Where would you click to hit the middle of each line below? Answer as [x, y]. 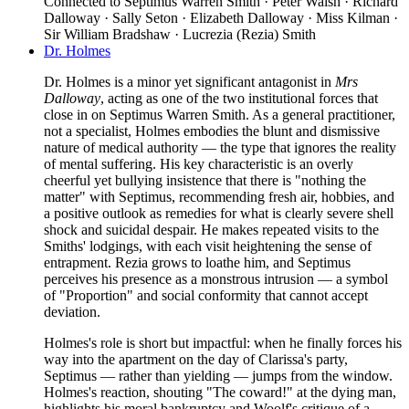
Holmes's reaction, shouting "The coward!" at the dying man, [220, 393]
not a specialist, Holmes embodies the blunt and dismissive [212, 131]
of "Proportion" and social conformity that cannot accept [206, 296]
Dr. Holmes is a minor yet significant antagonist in [189, 82]
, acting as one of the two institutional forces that [239, 99]
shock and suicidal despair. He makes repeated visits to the [211, 230]
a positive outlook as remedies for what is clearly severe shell [219, 214]
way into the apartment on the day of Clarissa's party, [196, 360]
